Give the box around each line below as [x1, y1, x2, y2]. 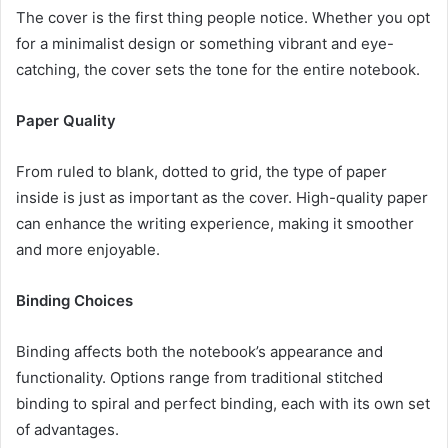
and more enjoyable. [16, 239, 160, 259]
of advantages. [16, 419, 119, 439]
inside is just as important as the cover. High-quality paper [16, 187, 428, 207]
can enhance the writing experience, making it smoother [16, 213, 414, 233]
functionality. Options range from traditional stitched [16, 367, 383, 387]
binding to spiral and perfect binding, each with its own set [16, 393, 430, 413]
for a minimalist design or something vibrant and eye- [16, 33, 394, 53]
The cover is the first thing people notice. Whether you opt [16, 7, 430, 27]
